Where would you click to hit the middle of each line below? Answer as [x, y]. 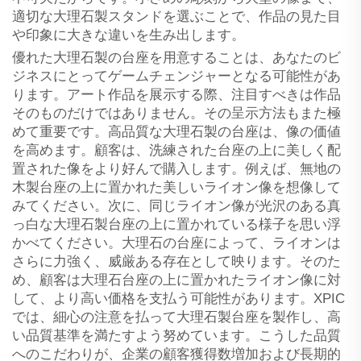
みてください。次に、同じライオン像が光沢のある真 [176, 205]
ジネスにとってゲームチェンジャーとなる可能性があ [176, 76]
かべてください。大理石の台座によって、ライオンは [176, 243]
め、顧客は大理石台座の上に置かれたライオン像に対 [176, 280]
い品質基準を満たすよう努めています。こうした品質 [176, 335]
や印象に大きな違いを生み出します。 [129, 35]
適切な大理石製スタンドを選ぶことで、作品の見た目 [176, 16]
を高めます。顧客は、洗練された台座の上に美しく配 [176, 150]
